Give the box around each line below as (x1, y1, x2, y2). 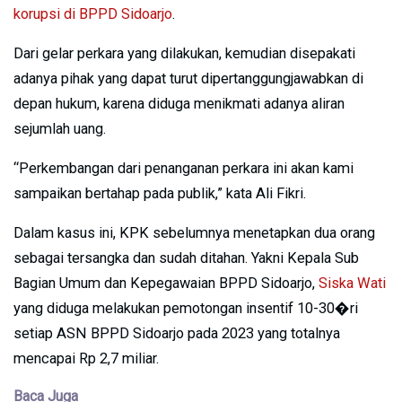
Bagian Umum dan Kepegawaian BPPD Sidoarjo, (13, 274, 319, 292)
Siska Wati (319, 274, 386, 292)
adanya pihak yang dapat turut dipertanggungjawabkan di (13, 69, 363, 87)
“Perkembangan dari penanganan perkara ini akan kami (13, 159, 354, 177)
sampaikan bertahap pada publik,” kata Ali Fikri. (13, 184, 306, 202)
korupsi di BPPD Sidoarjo (13, 4, 172, 22)
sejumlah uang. (13, 119, 106, 137)
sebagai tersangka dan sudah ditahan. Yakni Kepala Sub (13, 249, 359, 267)
